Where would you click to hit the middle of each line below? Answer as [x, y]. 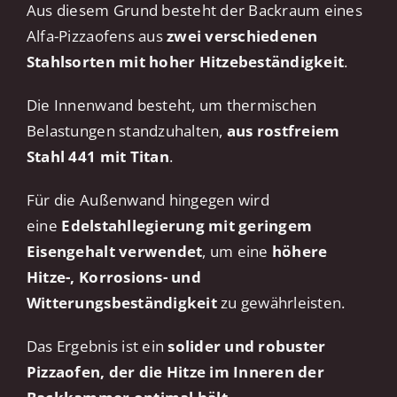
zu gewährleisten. [281, 303]
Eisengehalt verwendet [114, 252]
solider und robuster [247, 346]
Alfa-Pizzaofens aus [97, 36]
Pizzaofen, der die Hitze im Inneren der [175, 372]
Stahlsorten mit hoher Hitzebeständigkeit [185, 62]
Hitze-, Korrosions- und [113, 277]
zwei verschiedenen [242, 36]
